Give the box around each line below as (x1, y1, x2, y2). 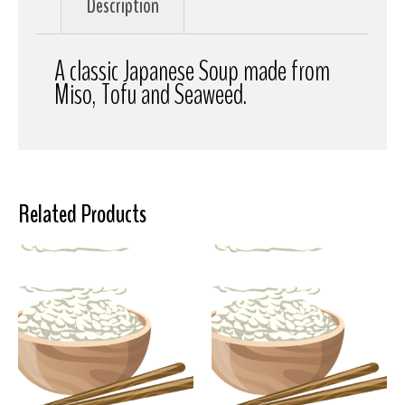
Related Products (18, 196, 146, 231)
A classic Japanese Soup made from (54, 51, 330, 90)
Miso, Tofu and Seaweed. (54, 74, 247, 114)
